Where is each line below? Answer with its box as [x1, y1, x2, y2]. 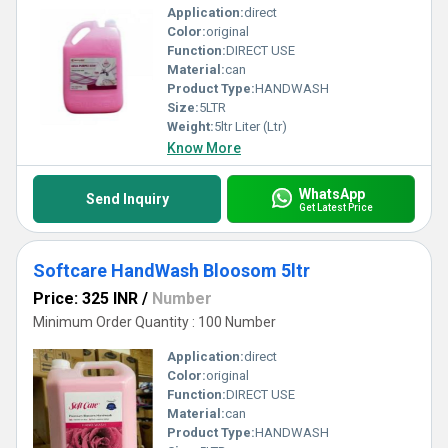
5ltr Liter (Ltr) [214, 119, 287, 134]
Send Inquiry [85, 191, 169, 207]
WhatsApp [298, 185, 365, 202]
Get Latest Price [298, 201, 373, 213]
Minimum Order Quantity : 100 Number [33, 314, 276, 330]
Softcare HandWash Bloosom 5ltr [33, 260, 310, 281]
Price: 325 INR [33, 289, 138, 308]
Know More [167, 140, 241, 156]
